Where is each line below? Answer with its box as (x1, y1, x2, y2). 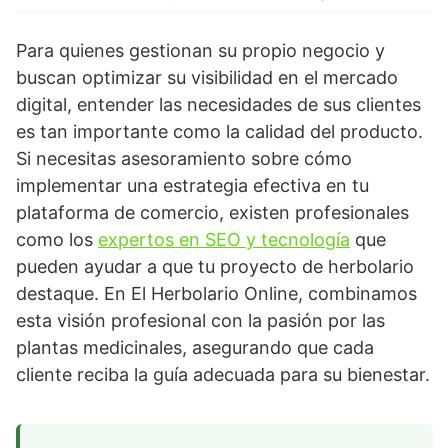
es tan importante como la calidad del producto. (16, 121, 423, 143)
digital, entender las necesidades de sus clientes (16, 94, 421, 116)
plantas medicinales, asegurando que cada (16, 337, 374, 359)
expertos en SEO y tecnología (98, 229, 350, 251)
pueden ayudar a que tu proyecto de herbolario (16, 256, 414, 278)
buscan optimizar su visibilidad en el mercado (16, 67, 398, 89)
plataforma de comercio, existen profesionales (16, 202, 409, 224)
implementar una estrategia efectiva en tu (16, 175, 369, 197)
